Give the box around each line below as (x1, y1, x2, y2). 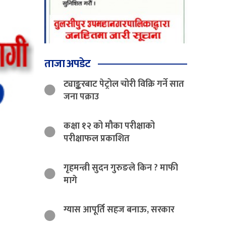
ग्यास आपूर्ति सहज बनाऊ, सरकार (64, 202, 175, 217)
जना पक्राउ (64, 89, 99, 104)
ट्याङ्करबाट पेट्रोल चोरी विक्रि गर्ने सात (64, 76, 185, 92)
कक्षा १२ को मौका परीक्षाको (64, 118, 155, 134)
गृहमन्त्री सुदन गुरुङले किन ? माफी (64, 160, 179, 176)
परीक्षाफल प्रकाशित (64, 131, 130, 146)
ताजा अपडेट (44, 54, 91, 73)
